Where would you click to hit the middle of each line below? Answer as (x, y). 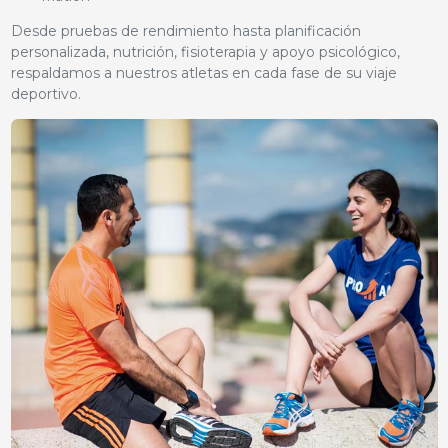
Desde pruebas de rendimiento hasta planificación (185, 30)
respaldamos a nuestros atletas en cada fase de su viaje (203, 72)
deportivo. (45, 93)
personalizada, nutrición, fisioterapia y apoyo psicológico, (205, 51)
